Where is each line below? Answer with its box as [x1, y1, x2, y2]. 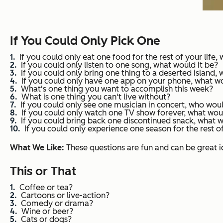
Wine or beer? [21, 207, 73, 217]
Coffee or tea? [19, 183, 73, 193]
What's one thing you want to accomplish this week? [21, 84, 213, 94]
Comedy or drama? [21, 199, 93, 209]
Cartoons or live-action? [21, 191, 110, 201]
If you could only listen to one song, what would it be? [21, 60, 218, 70]
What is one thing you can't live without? [21, 92, 170, 102]
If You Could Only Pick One [10, 33, 160, 48]
